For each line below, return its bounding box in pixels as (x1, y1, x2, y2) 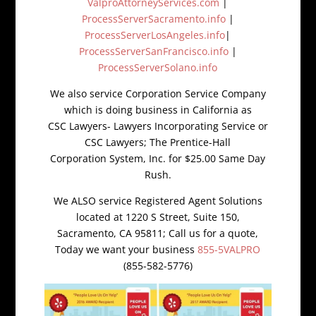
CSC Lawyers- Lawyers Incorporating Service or (47, 119, 268, 133)
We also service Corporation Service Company (49, 86, 266, 100)
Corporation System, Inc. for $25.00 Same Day (50, 151, 266, 165)
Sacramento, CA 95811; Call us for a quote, (57, 226, 259, 240)
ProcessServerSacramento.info (81, 11, 226, 25)
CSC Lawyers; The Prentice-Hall (85, 135, 231, 149)
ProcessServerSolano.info (98, 60, 218, 74)
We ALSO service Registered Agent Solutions (53, 193, 262, 207)
